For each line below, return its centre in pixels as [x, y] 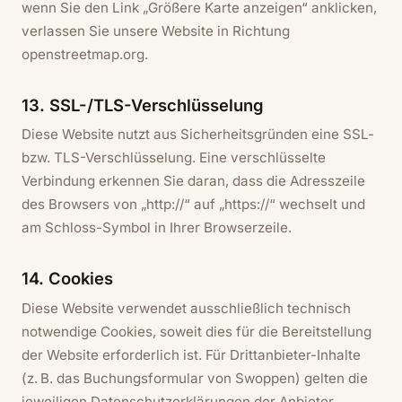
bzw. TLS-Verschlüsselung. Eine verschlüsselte [174, 158]
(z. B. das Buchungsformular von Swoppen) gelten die [195, 378]
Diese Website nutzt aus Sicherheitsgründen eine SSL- [198, 135]
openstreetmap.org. [85, 54]
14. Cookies [67, 279]
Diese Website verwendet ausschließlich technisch [186, 308]
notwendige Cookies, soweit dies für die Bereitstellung [197, 331]
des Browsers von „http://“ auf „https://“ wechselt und [193, 205]
